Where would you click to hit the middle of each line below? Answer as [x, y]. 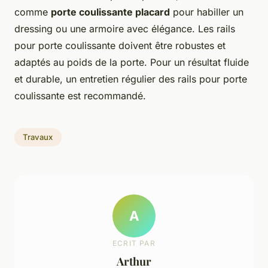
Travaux [38, 137]
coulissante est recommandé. [80, 95]
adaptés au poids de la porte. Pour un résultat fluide [132, 62]
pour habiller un [207, 12]
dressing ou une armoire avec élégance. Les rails [125, 28]
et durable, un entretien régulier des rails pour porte [131, 79]
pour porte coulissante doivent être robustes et [120, 45]
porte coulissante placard [110, 12]
